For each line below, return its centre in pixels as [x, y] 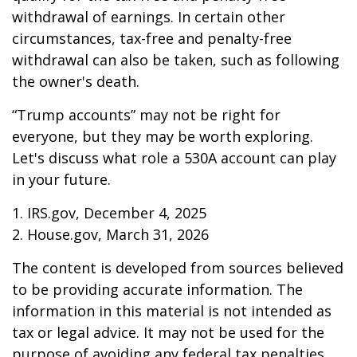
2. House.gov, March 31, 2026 [110, 235]
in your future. [61, 180]
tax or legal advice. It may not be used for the [168, 333]
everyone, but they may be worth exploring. [163, 137]
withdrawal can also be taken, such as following [176, 60]
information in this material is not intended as [172, 311]
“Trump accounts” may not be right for [146, 115]
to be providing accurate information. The [157, 290]
